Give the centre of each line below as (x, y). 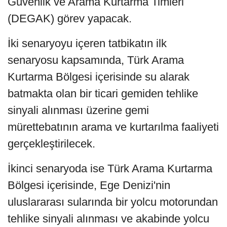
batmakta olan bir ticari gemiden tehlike (103, 94)
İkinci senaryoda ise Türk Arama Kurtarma (110, 169)
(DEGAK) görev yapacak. (70, 19)
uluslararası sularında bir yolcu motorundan (113, 202)
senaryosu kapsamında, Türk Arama (96, 60)
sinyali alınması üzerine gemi (78, 110)
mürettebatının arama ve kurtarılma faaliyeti (113, 127)
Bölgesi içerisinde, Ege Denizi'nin (89, 185)
